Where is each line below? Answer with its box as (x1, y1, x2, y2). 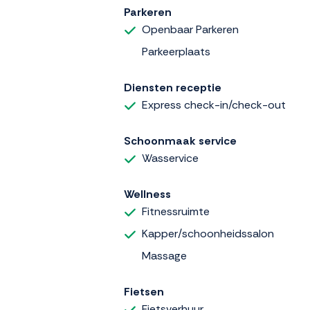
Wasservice (142, 150, 199, 165)
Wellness (124, 186, 171, 201)
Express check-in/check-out (142, 97, 286, 112)
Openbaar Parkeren (142, 21, 239, 37)
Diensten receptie (124, 80, 221, 95)
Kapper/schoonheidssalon (142, 226, 274, 241)
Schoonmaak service (124, 133, 237, 148)
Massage (142, 248, 187, 263)
